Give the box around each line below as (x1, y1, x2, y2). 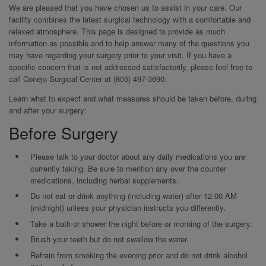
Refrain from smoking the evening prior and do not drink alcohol (30, 249, 248, 261)
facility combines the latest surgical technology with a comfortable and (9, 13, 251, 25)
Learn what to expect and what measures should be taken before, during (9, 92, 256, 104)
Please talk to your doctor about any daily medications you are (30, 150, 245, 162)
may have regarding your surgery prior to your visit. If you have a (9, 49, 232, 61)
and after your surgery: (9, 104, 87, 116)
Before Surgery (9, 121, 118, 144)
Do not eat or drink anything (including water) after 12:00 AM (30, 190, 237, 202)
